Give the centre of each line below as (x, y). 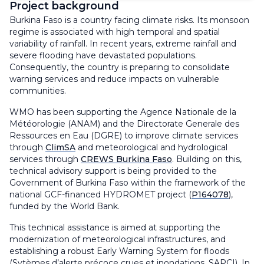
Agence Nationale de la (188, 112)
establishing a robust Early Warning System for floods (119, 251)
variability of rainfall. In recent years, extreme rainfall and (123, 43)
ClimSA (60, 147)
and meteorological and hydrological (151, 147)
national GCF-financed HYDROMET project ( (100, 194)
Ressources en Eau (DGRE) (67, 135)
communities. (39, 90)
